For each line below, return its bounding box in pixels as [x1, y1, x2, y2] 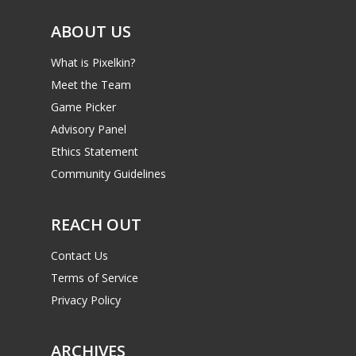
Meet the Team [51, 76, 131, 92]
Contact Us [51, 247, 108, 263]
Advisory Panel [51, 121, 126, 137]
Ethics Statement [51, 143, 138, 159]
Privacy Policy [51, 292, 121, 308]
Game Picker [51, 99, 116, 114]
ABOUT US [51, 20, 131, 42]
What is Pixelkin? [51, 54, 135, 70]
